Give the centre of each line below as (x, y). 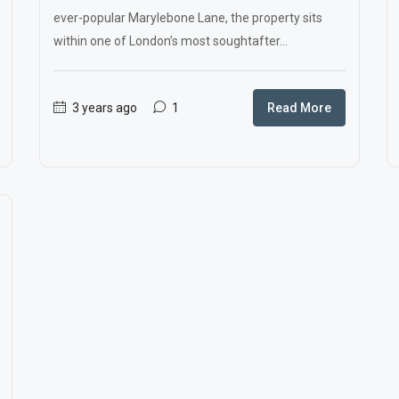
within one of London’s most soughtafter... (171, 41)
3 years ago (103, 108)
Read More (299, 108)
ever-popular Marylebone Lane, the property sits (188, 18)
